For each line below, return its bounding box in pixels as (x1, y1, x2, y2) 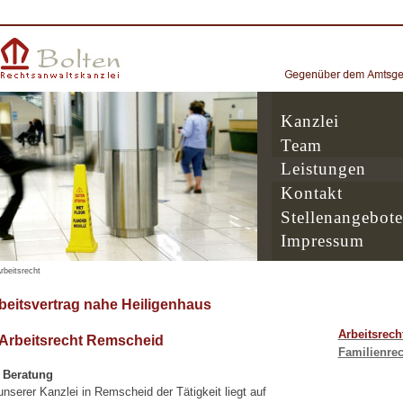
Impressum (280, 231, 364, 251)
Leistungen (280, 159, 366, 179)
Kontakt (280, 183, 343, 202)
